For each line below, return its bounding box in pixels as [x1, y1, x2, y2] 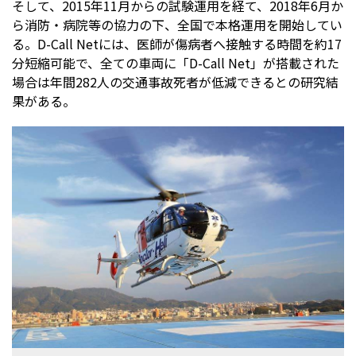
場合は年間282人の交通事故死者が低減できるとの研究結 [12, 72, 339, 92]
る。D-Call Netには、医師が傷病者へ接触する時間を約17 [12, 34, 342, 54]
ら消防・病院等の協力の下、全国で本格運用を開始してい [12, 15, 342, 35]
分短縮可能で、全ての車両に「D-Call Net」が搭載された [12, 53, 339, 73]
